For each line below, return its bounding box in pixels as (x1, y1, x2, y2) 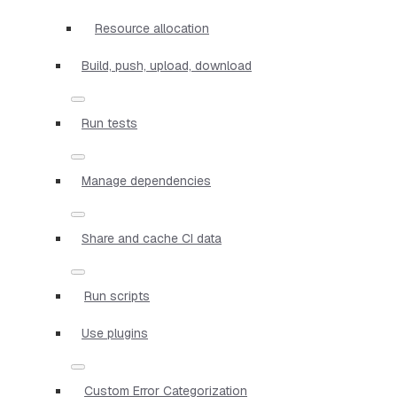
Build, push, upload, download (82, 57, 252, 74)
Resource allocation (95, 19, 209, 36)
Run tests (82, 114, 137, 131)
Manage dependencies (82, 172, 211, 189)
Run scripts (84, 287, 150, 304)
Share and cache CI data (82, 230, 222, 246)
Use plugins (82, 324, 148, 341)
